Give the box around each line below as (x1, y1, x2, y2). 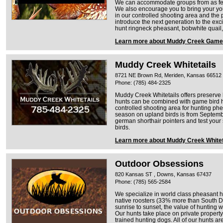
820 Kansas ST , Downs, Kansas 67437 (115, 171, 212, 177)
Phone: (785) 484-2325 (115, 79, 171, 86)
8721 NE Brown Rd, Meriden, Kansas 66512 (115, 72, 222, 78)
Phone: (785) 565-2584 (115, 178, 171, 185)
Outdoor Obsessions (115, 158, 204, 169)
